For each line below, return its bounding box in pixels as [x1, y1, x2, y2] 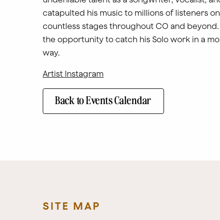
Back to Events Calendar [55, 96, 152, 106]
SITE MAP [43, 200, 101, 212]
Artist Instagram [43, 69, 104, 78]
